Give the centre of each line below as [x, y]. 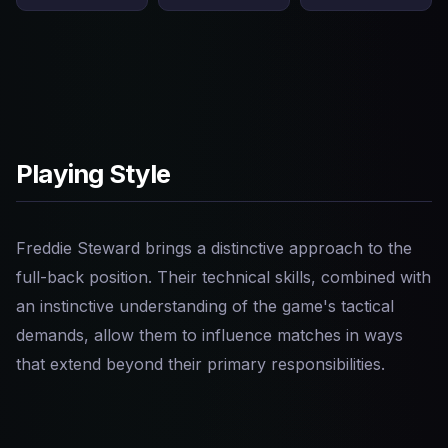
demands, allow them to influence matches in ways [209, 335]
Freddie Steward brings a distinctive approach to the [214, 248]
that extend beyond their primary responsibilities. [200, 364]
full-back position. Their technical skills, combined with [223, 277]
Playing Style [93, 173]
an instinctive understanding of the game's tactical [205, 306]
